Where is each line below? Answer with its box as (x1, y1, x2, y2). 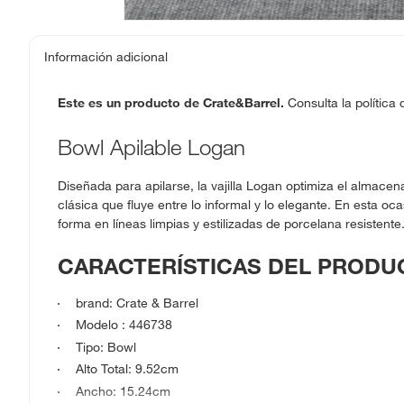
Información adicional (44, 49, 168, 65)
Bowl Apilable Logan (58, 133, 245, 161)
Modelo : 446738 (76, 317, 172, 334)
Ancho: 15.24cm (76, 382, 170, 399)
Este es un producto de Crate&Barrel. (58, 94, 284, 111)
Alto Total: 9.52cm (76, 361, 179, 378)
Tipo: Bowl (76, 338, 136, 355)
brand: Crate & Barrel (76, 294, 198, 311)
